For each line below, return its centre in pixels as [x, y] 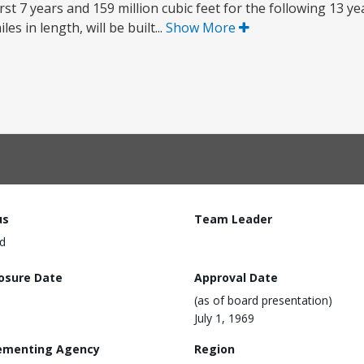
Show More [202, 28]
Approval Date [236, 277]
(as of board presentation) [263, 300]
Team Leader [233, 219]
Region [214, 349]
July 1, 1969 [224, 318]
